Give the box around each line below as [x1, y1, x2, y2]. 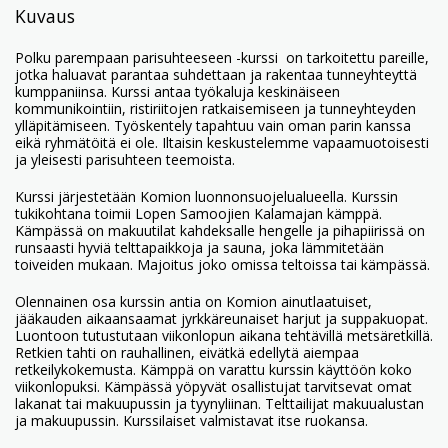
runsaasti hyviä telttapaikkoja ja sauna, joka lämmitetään [15, 238, 384, 257]
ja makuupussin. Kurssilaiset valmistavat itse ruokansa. [15, 411, 368, 430]
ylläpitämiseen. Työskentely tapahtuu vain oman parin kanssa [15, 116, 411, 135]
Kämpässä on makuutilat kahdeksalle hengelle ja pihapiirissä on [15, 221, 425, 240]
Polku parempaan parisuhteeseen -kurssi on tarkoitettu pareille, [15, 48, 429, 67]
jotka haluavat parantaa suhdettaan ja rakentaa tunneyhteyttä [15, 65, 417, 84]
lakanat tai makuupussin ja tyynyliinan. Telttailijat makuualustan [15, 394, 424, 413]
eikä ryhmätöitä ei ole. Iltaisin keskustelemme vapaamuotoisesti [15, 133, 429, 152]
